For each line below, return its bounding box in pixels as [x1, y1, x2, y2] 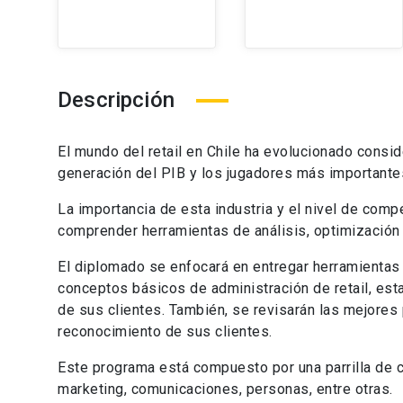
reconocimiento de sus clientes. [58, 323, 273, 340]
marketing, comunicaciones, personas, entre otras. [58, 381, 393, 398]
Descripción [58, 87, 175, 112]
